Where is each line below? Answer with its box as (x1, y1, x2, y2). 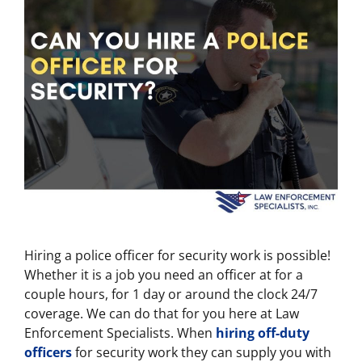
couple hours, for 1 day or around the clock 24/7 (24, 285, 318, 303)
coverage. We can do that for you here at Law (24, 305, 299, 322)
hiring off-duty (216, 324, 309, 342)
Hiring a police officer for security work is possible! (24, 246, 330, 264)
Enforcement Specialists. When (24, 324, 216, 342)
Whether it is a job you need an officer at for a (24, 266, 303, 284)
